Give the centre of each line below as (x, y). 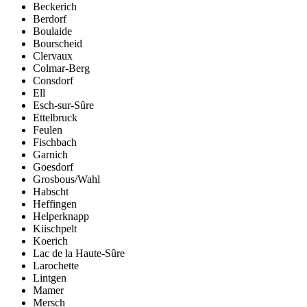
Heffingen (55, 204)
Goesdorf (53, 167)
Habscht (51, 191)
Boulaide (52, 31)
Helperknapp (61, 216)
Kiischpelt (55, 228)
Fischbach (55, 142)
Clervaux (53, 56)
